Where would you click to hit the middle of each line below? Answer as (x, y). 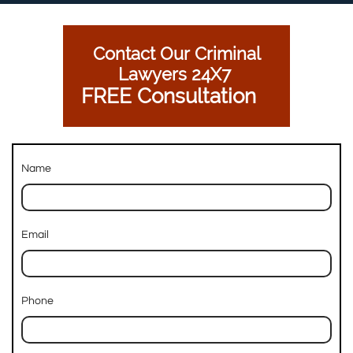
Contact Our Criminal (176, 54)
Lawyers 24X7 (176, 74)
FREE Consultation (176, 96)
